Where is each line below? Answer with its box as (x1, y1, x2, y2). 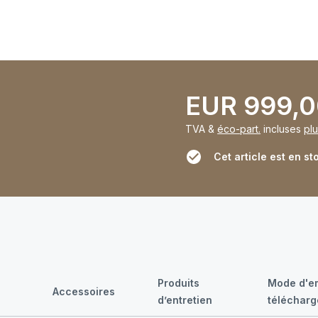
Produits (157, 277, 199, 290)
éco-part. (217, 123, 261, 136)
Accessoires (52, 285, 115, 298)
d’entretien (157, 294, 212, 307)
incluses (261, 123, 302, 136)
